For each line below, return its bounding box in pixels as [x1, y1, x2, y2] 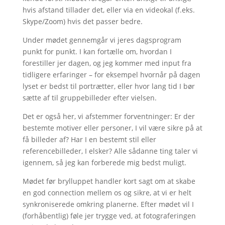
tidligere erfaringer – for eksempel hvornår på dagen [22, 69, 200, 79]
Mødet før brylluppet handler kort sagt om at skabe [22, 176, 195, 186]
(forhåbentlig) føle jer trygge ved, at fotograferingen [22, 210, 196, 220]
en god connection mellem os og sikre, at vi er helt [22, 187, 191, 197]
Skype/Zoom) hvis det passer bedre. [22, 16, 143, 26]
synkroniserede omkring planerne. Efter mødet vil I [22, 199, 194, 209]
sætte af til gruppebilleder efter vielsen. [22, 92, 157, 102]
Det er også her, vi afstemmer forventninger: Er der [22, 111, 195, 121]
